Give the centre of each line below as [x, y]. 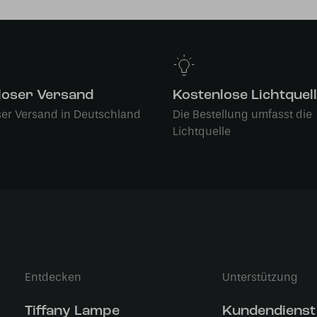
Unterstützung [260, 277]
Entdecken [53, 277]
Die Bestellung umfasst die [242, 114]
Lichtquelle [202, 131]
